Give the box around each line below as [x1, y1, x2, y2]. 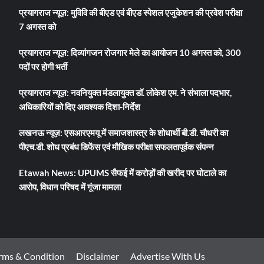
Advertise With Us [130, 250, 205, 262]
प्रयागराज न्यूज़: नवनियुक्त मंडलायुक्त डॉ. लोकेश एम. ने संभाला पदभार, [18, 87, 232, 98]
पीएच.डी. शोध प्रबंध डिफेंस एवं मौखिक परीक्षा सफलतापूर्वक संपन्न [18, 141, 214, 153]
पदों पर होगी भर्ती [18, 61, 67, 72]
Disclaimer [76, 250, 119, 262]
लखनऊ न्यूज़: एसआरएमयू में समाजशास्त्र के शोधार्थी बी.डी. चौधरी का [18, 127, 228, 138]
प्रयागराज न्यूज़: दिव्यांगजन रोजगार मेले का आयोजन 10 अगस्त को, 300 [18, 47, 241, 58]
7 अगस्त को [18, 21, 56, 32]
